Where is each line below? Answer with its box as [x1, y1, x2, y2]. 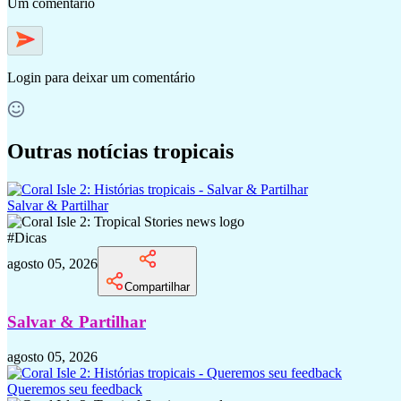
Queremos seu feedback [7, 381, 142, 397]
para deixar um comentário [45, 69, 195, 85]
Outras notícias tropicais [7, 139, 234, 163]
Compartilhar [124, 279, 190, 294]
